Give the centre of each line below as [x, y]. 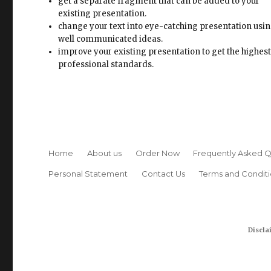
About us [104, 107]
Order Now [157, 107]
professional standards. [106, 19]
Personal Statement [88, 127]
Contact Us [163, 127]
